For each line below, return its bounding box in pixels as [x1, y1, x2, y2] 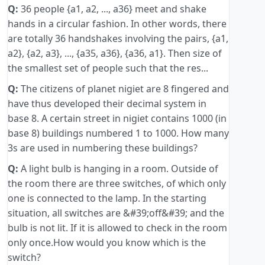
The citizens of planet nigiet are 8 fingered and [18, 82, 229, 96]
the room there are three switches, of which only [8, 177, 226, 190]
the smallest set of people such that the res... [8, 62, 208, 75]
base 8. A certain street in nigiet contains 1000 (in [8, 112, 227, 125]
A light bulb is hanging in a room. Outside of [18, 162, 218, 176]
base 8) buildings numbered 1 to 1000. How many [8, 127, 229, 140]
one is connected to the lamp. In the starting [8, 192, 206, 205]
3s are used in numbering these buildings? [8, 141, 198, 155]
